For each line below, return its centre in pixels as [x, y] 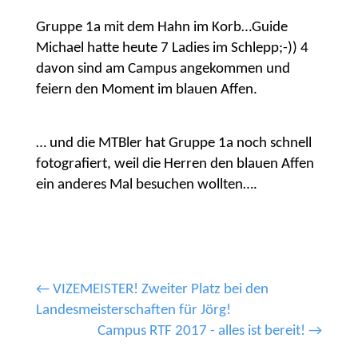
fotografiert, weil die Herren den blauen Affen [175, 165]
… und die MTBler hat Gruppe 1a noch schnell [173, 144]
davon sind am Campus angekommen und [163, 69]
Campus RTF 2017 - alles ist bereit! [202, 331]
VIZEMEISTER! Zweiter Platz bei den [160, 289]
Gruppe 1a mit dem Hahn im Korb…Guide [161, 28]
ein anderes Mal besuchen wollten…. [146, 185]
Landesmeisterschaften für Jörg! [133, 310]
